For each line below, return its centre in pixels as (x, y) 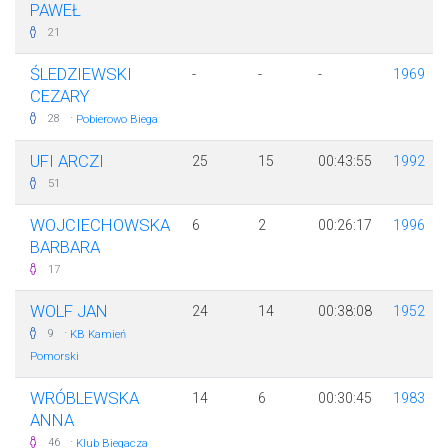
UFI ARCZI (67, 161)
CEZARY (60, 96)
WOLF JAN (69, 311)
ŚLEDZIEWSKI (81, 74)
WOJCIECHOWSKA (100, 225)
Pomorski (54, 357)
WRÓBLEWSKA (84, 398)
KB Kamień (98, 335)
